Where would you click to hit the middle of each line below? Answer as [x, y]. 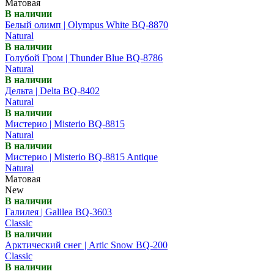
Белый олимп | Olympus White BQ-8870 [87, 24]
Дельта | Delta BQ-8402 [52, 91]
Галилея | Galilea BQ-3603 [58, 212]
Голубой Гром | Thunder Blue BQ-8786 [84, 57]
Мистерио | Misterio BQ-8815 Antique [81, 157]
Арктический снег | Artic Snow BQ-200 [86, 245]
